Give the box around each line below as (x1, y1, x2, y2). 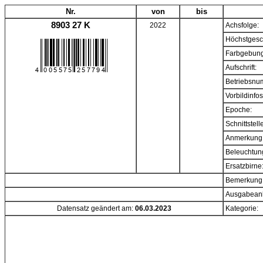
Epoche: (225, 106, 252, 114)
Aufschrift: (225, 63, 257, 72)
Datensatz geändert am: (56, 204, 135, 213)
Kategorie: (225, 204, 258, 213)
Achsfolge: (225, 21, 259, 29)
